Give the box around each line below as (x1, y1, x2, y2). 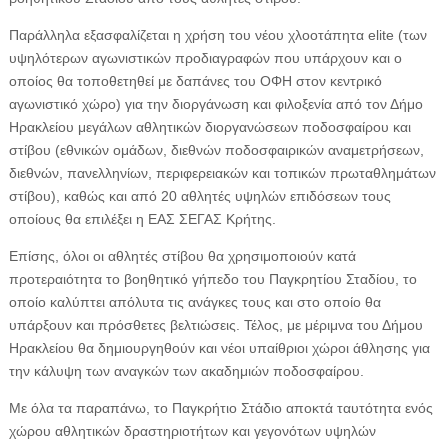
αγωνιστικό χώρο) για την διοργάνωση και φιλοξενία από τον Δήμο (8, 96, 423, 112)
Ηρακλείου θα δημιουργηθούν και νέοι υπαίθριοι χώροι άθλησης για (8, 340, 430, 356)
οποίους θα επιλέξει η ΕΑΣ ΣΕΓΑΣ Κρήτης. (8, 211, 276, 227)
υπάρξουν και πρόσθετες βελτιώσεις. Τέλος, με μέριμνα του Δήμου (8, 317, 423, 333)
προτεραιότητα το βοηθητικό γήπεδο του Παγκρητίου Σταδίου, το (8, 271, 417, 287)
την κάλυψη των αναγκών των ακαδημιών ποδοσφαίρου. (8, 363, 364, 379)
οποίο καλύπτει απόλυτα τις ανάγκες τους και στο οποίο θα (8, 294, 381, 310)
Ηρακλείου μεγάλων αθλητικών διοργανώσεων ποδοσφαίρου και (8, 119, 411, 135)
